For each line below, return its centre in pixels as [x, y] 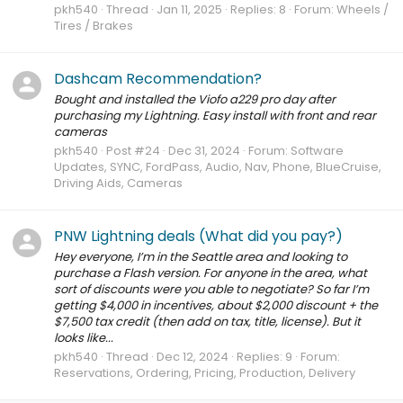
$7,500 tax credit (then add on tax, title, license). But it [207, 321]
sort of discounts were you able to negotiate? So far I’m [211, 289]
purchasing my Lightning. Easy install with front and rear [215, 116]
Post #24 [133, 151]
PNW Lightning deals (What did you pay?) [198, 236]
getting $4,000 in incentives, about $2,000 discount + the [216, 305]
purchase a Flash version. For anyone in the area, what [210, 273]
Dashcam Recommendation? [158, 78]
